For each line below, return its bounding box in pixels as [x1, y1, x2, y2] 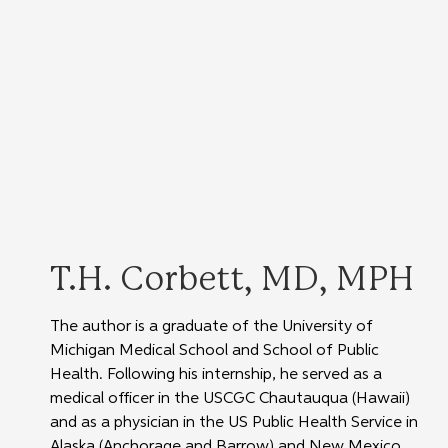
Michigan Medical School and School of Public [49, 343, 383, 360]
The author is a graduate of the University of [49, 319, 377, 336]
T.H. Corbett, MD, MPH [49, 263, 414, 298]
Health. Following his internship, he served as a [49, 367, 386, 384]
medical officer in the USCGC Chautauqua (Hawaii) [49, 391, 414, 408]
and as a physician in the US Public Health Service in [49, 415, 422, 432]
